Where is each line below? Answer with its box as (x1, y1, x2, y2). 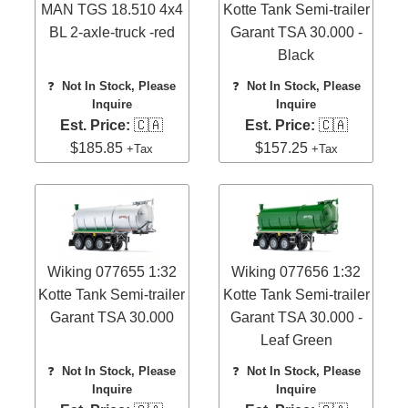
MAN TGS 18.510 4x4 (40, 2, 183, 18)
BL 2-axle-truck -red (48, 25, 175, 41)
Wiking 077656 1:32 (231, 263, 362, 280)
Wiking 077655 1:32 (46, 263, 177, 280)
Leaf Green (260, 331, 332, 348)
